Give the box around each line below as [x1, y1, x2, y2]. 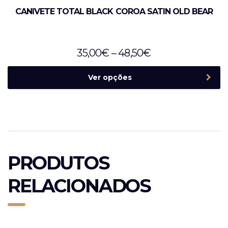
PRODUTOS [8, 151, 109, 174]
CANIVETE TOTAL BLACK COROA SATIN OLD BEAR [15, 6, 213, 16]
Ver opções [88, 72, 132, 82]
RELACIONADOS [8, 174, 151, 197]
